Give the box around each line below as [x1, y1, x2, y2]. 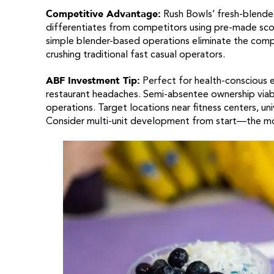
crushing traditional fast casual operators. [45, 50, 225, 60]
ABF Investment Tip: [45, 74, 140, 87]
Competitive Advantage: [45, 7, 161, 21]
